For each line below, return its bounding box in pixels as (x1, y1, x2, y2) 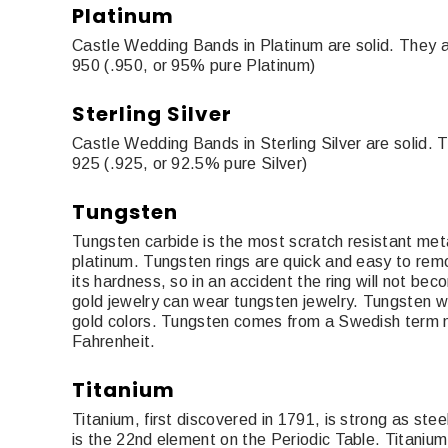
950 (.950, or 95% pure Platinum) (72, 56, 316, 74)
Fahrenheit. (72, 332, 156, 350)
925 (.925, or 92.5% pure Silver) (72, 154, 308, 172)
